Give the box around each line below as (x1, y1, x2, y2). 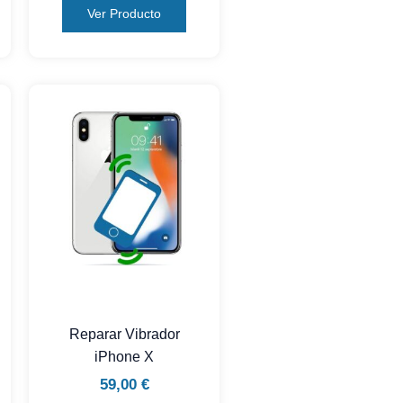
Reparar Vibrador (68, 326, 180, 342)
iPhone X (94, 348, 155, 364)
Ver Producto (87, 6, 162, 22)
